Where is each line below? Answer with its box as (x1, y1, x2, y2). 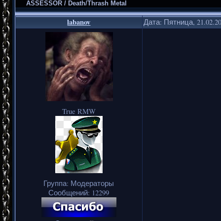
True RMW (62, 106, 96, 116)
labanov (67, 16, 91, 27)
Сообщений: (48, 187, 92, 197)
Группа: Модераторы (43, 178, 114, 188)
